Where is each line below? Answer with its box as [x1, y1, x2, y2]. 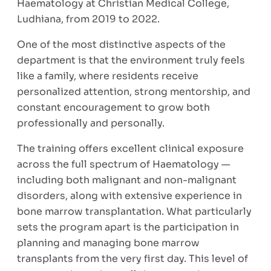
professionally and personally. [17, 117, 165, 129]
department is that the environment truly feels [17, 54, 245, 67]
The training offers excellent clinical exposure [17, 142, 244, 155]
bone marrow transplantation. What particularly [17, 205, 252, 218]
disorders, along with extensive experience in [17, 189, 242, 202]
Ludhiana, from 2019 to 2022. [17, 13, 160, 25]
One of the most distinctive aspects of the [17, 38, 226, 51]
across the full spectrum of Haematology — [17, 158, 230, 171]
